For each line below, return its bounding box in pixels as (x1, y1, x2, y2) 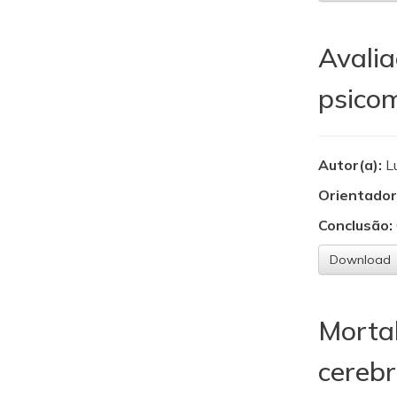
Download (329, 252, 391, 269)
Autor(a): (317, 156, 385, 175)
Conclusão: (317, 216, 393, 235)
